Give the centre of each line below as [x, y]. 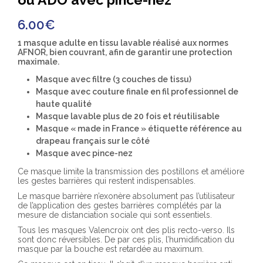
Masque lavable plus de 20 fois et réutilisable [127, 117]
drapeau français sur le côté [92, 141]
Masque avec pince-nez [84, 154]
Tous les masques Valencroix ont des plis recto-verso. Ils [126, 230]
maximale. [38, 61]
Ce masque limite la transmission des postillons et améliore [131, 172]
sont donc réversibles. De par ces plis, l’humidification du [126, 240]
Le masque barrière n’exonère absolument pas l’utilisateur [126, 196]
